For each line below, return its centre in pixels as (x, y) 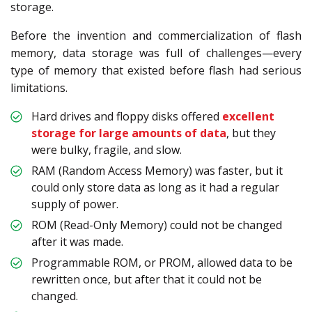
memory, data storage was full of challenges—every (156, 53)
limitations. (39, 88)
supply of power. (76, 204)
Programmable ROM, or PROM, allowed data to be (162, 263)
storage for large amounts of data (129, 133)
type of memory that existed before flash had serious (156, 71)
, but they (251, 133)
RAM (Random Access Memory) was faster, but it (157, 171)
